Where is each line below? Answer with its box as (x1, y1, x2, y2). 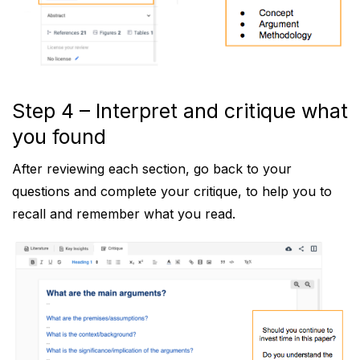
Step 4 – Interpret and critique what (12, 99, 348, 124)
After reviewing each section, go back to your (12, 161, 292, 178)
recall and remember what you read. (12, 206, 235, 223)
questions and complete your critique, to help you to (12, 183, 332, 200)
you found (12, 125, 106, 149)
